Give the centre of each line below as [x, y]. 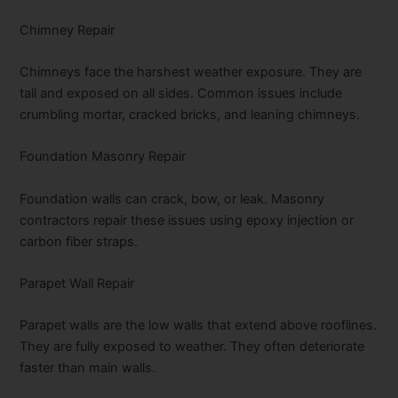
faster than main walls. [88, 368]
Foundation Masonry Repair [103, 157]
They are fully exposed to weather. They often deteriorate [192, 347]
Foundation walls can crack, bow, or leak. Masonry [172, 199]
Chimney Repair [68, 30]
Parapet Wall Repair [77, 284]
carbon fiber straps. [79, 241]
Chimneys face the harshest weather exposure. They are [191, 72]
